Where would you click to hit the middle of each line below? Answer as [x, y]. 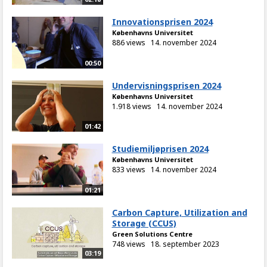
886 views [128, 43]
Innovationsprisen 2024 [162, 22]
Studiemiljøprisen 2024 [160, 149]
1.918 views [131, 106]
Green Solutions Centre [152, 234]
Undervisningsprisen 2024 [166, 85]
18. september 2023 [185, 244]
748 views [128, 244]
